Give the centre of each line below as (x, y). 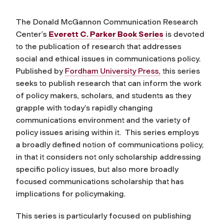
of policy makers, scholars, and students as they (103, 95)
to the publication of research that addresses (98, 46)
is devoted (184, 34)
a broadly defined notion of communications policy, (110, 144)
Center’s (32, 34)
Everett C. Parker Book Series (106, 34)
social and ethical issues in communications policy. (109, 58)
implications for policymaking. (71, 193)
